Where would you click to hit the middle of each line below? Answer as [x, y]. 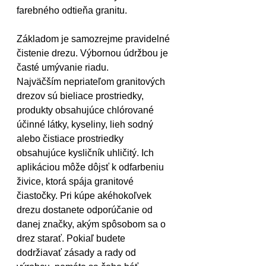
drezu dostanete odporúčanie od [86, 210]
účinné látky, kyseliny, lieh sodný [86, 124]
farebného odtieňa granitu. [72, 10]
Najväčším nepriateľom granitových [92, 82]
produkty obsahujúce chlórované [86, 110]
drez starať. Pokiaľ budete [72, 238]
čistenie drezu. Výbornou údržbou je [94, 53]
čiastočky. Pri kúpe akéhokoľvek [85, 196]
